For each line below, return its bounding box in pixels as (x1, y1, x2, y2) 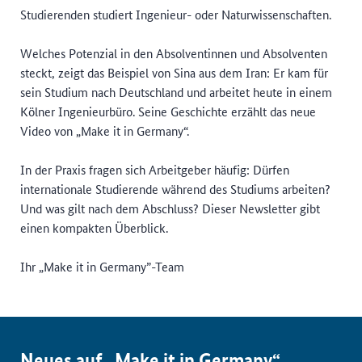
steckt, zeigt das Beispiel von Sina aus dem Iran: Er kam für (20, 64, 328, 81)
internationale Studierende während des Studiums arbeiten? (20, 180, 330, 197)
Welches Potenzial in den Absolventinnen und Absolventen (20, 44, 327, 61)
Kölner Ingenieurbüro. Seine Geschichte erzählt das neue (20, 103, 316, 120)
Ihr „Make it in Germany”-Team (20, 258, 184, 275)
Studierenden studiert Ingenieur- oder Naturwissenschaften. (20, 6, 331, 23)
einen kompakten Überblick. (20, 219, 168, 236)
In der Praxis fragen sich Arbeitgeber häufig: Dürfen (20, 161, 289, 178)
